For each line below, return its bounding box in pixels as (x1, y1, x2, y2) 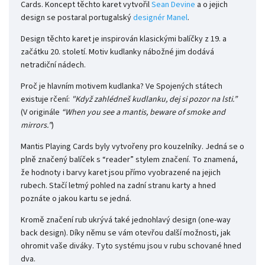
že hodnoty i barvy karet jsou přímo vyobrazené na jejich (21, 167, 221, 179)
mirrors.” (21, 119, 51, 132)
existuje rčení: (21, 93, 72, 106)
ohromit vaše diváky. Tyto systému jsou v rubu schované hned (21, 240, 241, 253)
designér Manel (133, 12, 188, 24)
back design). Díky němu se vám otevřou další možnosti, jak (21, 227, 231, 240)
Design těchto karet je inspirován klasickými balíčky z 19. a (21, 33, 227, 46)
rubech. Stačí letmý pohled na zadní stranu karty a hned (21, 180, 216, 192)
